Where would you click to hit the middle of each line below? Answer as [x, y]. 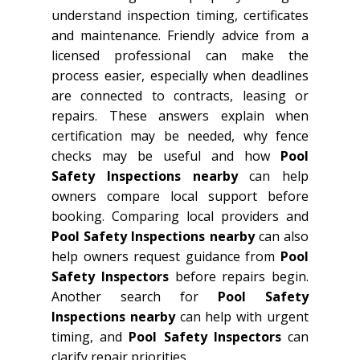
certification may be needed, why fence [180, 135]
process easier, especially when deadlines [180, 75]
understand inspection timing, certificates [180, 15]
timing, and [90, 336]
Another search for [135, 296]
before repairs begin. [238, 276]
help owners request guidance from [166, 256]
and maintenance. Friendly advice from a [180, 35]
